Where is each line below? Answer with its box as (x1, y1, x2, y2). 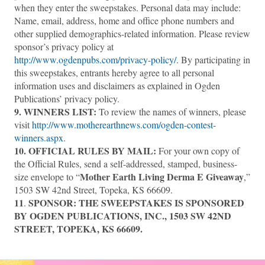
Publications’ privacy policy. (14, 92, 119, 105)
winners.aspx (14, 131, 63, 144)
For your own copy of (159, 144, 240, 157)
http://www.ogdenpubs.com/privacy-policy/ (14, 53, 176, 66)
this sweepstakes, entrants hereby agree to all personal (14, 66, 214, 79)
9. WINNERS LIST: (14, 105, 99, 118)
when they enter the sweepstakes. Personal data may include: (14, 1, 241, 14)
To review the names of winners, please (99, 105, 246, 118)
